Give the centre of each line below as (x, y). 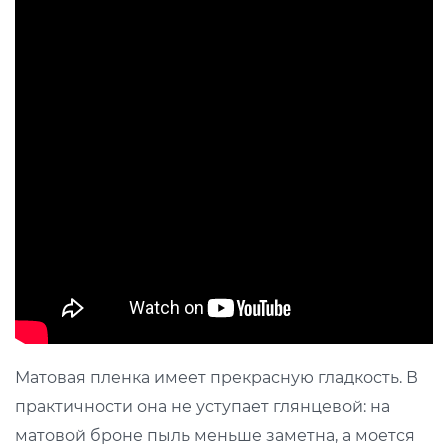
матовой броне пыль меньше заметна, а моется (215, 435)
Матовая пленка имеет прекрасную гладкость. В (216, 377)
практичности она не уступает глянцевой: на (202, 406)
